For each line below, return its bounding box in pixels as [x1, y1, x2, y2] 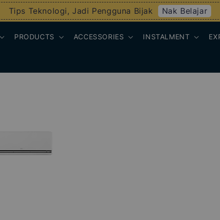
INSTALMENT [143, 32, 190, 41]
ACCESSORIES [73, 32, 124, 41]
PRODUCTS [14, 32, 55, 41]
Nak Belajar [162, 5, 208, 16]
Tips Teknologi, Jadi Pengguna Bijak [8, 6, 153, 16]
